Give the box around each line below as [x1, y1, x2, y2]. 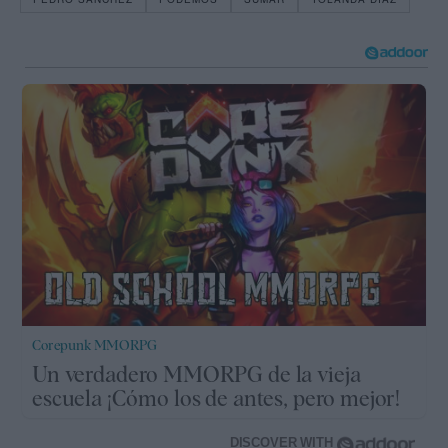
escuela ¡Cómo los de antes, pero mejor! [32, 384, 401, 411]
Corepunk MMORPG [32, 336, 157, 353]
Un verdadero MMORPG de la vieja [32, 360, 361, 387]
